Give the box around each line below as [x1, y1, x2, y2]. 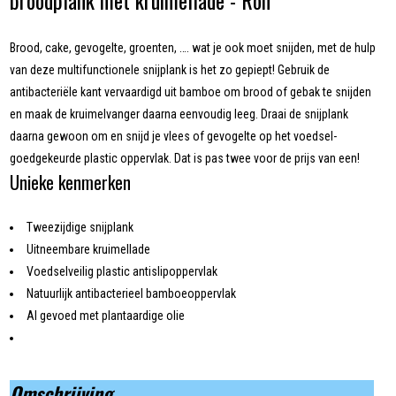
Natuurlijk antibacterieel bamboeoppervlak [27, 286, 237, 301]
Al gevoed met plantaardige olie [27, 308, 186, 324]
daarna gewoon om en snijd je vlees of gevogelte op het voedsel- [10, 129, 338, 144]
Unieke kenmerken [10, 169, 132, 196]
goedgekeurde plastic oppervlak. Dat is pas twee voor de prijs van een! [10, 151, 361, 166]
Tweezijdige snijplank [27, 220, 134, 235]
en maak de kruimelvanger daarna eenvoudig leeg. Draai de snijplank [10, 107, 349, 122]
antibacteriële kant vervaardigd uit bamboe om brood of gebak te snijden [10, 85, 372, 100]
